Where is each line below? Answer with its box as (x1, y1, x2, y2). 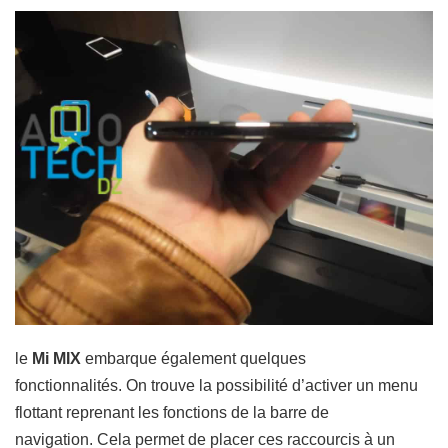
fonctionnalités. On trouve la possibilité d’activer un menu (15, 376, 418, 394)
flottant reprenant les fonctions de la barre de (15, 403, 329, 421)
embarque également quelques (81, 349, 306, 367)
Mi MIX (32, 349, 81, 367)
